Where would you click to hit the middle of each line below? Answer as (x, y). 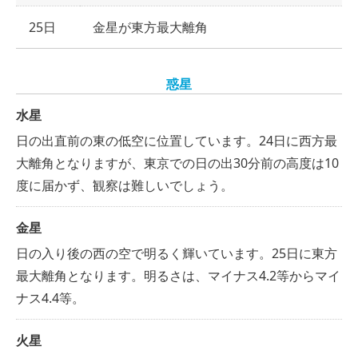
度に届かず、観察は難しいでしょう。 (125, 185)
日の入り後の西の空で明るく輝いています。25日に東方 (177, 253)
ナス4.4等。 (50, 298)
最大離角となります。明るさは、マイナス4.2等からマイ (178, 275)
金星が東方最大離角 (150, 27)
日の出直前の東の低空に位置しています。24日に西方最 (177, 140)
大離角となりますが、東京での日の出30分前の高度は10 (177, 163)
